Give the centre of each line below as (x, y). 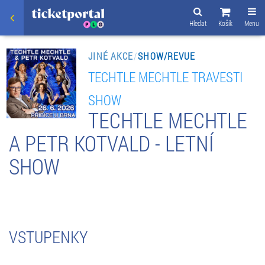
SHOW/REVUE (167, 56)
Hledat (198, 23)
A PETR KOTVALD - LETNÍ (112, 143)
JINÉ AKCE (111, 56)
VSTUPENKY (48, 237)
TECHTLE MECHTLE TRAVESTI (166, 76)
